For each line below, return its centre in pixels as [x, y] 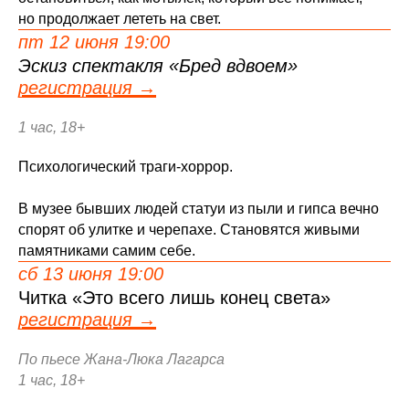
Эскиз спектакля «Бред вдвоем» [158, 66]
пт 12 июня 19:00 [94, 42]
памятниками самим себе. [107, 251]
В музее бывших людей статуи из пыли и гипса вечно [199, 209]
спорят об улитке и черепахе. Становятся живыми [189, 230]
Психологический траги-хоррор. [126, 167]
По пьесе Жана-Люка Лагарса [121, 359]
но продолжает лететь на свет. [120, 19]
